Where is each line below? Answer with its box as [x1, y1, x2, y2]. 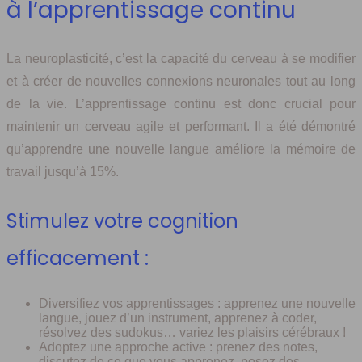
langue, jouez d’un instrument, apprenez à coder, [39, 310, 317, 325]
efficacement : [6, 244, 149, 271]
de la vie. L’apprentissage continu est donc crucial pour [6, 96, 356, 111]
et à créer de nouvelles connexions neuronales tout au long [6, 74, 356, 88]
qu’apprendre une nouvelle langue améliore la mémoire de [6, 141, 356, 156]
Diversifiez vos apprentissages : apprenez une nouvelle [39, 296, 356, 310]
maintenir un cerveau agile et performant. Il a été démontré [6, 119, 356, 133]
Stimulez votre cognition [6, 207, 238, 234]
